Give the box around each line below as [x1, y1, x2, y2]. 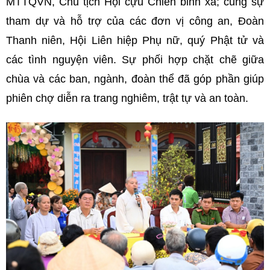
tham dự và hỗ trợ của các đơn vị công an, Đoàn [6, 14, 264, 27]
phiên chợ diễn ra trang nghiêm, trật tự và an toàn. [6, 92, 248, 104]
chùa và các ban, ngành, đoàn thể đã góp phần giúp [6, 72, 264, 85]
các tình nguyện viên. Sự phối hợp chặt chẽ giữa [6, 53, 264, 66]
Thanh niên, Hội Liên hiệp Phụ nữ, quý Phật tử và [6, 34, 264, 46]
